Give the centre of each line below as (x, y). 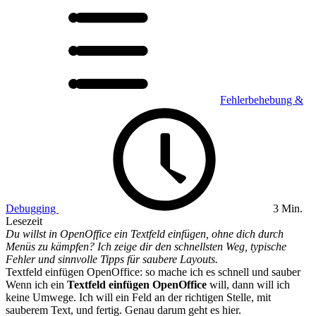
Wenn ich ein (36, 285)
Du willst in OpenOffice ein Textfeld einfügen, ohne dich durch (145, 234)
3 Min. (286, 208)
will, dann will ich (248, 285)
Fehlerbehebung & (262, 100)
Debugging (32, 208)
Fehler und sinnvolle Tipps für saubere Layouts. (112, 259)
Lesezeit (24, 221)
